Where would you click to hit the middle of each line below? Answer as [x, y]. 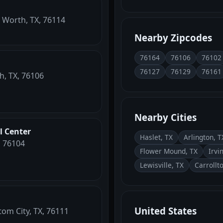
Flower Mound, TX [169, 151]
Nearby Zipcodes [173, 37]
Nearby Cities [166, 117]
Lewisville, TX [162, 165]
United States [166, 211]
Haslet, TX [156, 137]
